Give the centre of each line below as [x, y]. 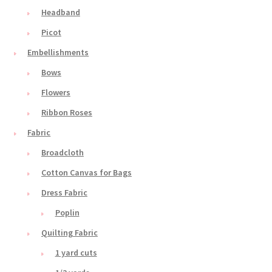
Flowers [56, 93]
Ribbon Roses [66, 113]
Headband [60, 12]
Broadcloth [62, 153]
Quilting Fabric [69, 233]
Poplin [67, 213]
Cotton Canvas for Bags [86, 173]
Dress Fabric [64, 193]
